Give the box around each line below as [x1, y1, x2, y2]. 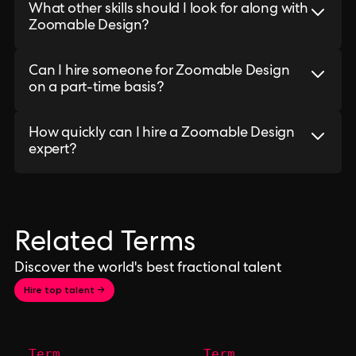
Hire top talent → [24, 284, 105, 296]
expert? [29, 143, 76, 157]
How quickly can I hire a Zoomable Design [29, 126, 295, 141]
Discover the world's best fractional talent [14, 261, 281, 276]
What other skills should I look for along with [29, 2, 308, 17]
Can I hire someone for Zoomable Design [29, 64, 290, 79]
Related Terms [14, 230, 195, 259]
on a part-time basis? [29, 81, 164, 95]
